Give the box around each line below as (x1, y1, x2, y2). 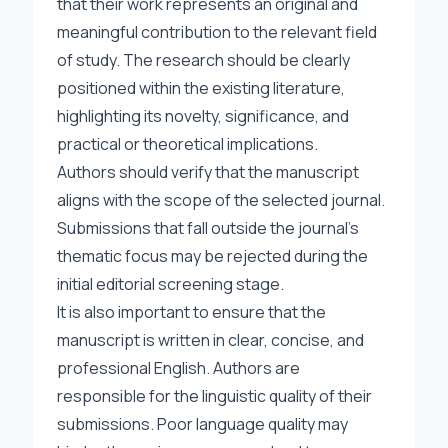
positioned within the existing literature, (57, 77, 345, 99)
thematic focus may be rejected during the (57, 245, 368, 267)
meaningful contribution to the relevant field (57, 21, 377, 43)
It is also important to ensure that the (57, 301, 326, 323)
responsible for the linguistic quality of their (57, 385, 372, 407)
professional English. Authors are (57, 357, 300, 379)
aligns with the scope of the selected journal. (57, 189, 385, 211)
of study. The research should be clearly (57, 49, 350, 71)
